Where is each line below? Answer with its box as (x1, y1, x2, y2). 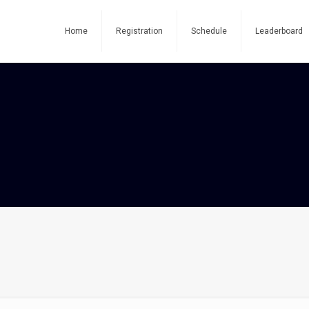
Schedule (191, 26, 227, 36)
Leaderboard (255, 26, 303, 36)
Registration (116, 26, 163, 36)
